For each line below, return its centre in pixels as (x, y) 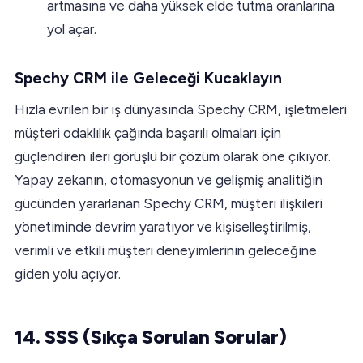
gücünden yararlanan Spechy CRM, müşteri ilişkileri (169, 203)
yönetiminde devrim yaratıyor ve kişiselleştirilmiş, (163, 226)
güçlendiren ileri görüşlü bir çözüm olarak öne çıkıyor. (173, 156)
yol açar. (72, 29)
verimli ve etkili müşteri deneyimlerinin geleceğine (166, 250)
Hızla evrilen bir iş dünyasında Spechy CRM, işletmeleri (181, 109)
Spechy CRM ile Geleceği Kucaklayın (148, 78)
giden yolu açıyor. (68, 273)
